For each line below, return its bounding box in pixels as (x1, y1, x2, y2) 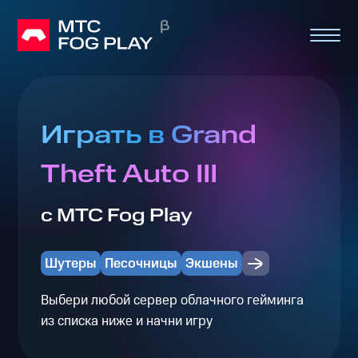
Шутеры (44, 253, 97, 273)
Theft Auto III (40, 157, 217, 193)
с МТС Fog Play (40, 203, 193, 229)
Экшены (185, 253, 239, 273)
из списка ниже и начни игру (40, 311, 213, 331)
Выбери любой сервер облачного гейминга (40, 290, 304, 310)
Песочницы (104, 253, 177, 273)
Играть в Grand (40, 117, 257, 154)
